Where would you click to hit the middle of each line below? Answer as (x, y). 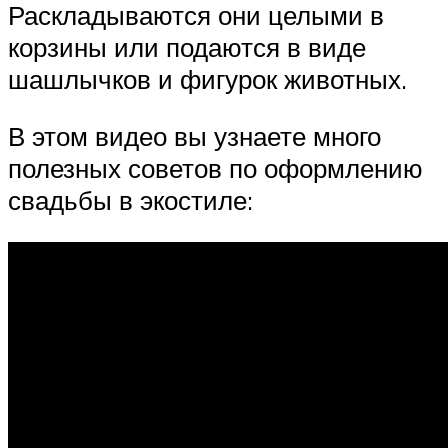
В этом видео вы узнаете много (194, 136)
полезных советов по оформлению (215, 168)
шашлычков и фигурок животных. (207, 78)
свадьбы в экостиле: (130, 200)
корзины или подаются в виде (187, 46)
